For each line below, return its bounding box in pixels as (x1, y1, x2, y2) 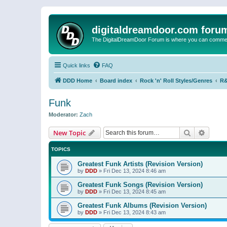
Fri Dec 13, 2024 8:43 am (103, 209, 166, 215)
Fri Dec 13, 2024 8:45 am (103, 188, 166, 195)
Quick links (63, 62, 90, 68)
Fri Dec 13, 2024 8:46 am (103, 167, 166, 174)
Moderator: (49, 111, 78, 118)
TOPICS (51, 146, 70, 152)
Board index (100, 78, 132, 84)
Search (191, 127, 212, 137)
